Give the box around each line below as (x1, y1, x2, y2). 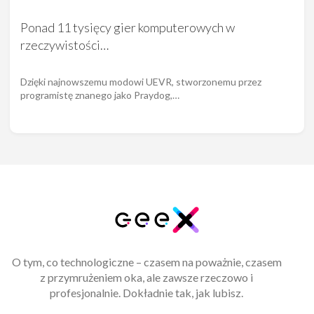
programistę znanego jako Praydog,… (20, 89, 179, 102)
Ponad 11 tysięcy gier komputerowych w (20, 20, 235, 36)
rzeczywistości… (20, 37, 109, 53)
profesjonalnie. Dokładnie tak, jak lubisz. (50, 285, 243, 299)
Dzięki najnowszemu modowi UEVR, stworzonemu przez (20, 76, 261, 88)
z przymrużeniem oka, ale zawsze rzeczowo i (40, 270, 253, 284)
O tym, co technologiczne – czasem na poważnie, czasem (11, 254, 282, 268)
